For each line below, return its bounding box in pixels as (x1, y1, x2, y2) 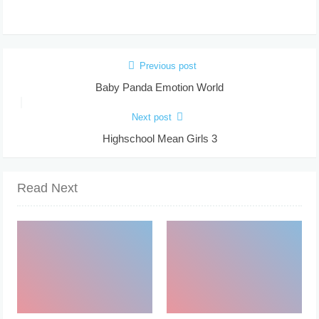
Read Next (17, 180, 78, 195)
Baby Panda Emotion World (95, 80, 224, 93)
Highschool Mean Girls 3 (102, 132, 217, 145)
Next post (131, 111, 172, 122)
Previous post (139, 60, 197, 71)
